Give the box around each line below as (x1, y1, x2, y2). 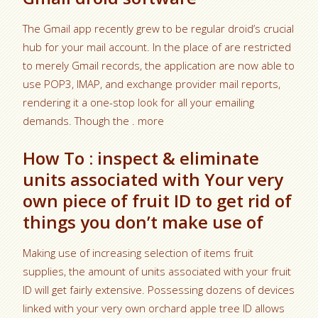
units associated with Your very (23, 167, 284, 191)
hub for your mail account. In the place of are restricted (23, 39, 292, 54)
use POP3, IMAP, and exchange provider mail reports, (23, 76, 281, 91)
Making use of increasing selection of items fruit (23, 245, 254, 260)
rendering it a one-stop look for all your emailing (23, 94, 255, 109)
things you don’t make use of (23, 209, 264, 234)
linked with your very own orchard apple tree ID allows (23, 300, 285, 315)
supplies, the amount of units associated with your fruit (23, 263, 292, 278)
